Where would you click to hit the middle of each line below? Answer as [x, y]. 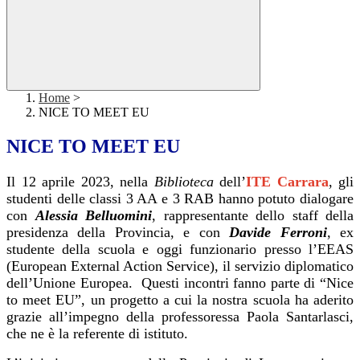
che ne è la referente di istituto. [97, 334]
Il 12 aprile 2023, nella [80, 182]
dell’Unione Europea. [70, 283]
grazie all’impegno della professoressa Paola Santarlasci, [180, 317]
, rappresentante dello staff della [253, 216]
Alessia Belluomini [93, 216]
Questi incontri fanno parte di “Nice [247, 283]
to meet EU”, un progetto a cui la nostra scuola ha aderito [180, 300]
